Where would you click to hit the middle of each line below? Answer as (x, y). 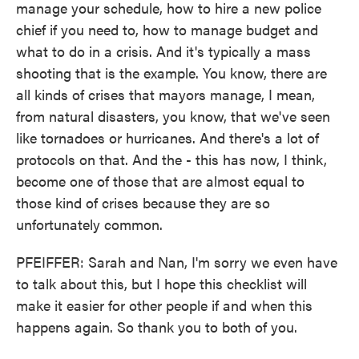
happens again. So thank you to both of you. (157, 327)
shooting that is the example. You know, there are (171, 73)
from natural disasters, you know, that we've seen (173, 116)
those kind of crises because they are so (143, 202)
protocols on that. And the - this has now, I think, (171, 159)
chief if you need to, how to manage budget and (167, 29)
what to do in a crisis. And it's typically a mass (163, 51)
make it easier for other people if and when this (164, 305)
